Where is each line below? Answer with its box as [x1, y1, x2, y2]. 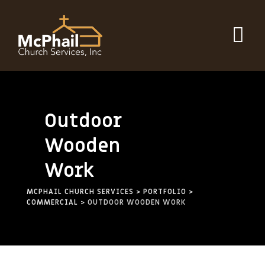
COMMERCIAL [27, 198, 78, 207]
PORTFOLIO [143, 187, 186, 196]
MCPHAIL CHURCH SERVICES [27, 187, 134, 196]
